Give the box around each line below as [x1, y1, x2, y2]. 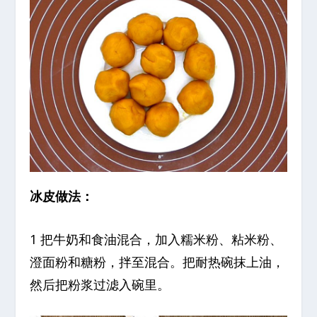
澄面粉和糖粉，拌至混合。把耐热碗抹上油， [30, 253, 285, 270]
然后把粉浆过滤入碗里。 [30, 275, 171, 293]
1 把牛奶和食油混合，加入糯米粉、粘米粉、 [30, 230, 283, 248]
